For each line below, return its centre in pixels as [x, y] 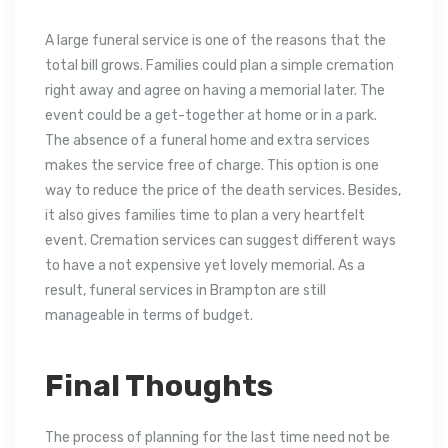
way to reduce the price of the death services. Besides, [223, 190]
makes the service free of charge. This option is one [212, 165]
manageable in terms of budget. [149, 315]
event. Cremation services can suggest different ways [220, 240]
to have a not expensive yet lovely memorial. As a [205, 265]
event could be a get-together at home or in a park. [211, 115]
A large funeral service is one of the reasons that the [215, 40]
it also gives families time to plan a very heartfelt [205, 215]
